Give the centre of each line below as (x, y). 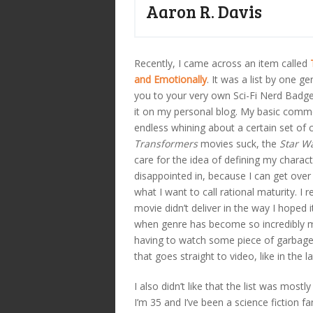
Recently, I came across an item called (222, 63)
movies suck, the (239, 143)
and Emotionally (170, 79)
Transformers (166, 143)
